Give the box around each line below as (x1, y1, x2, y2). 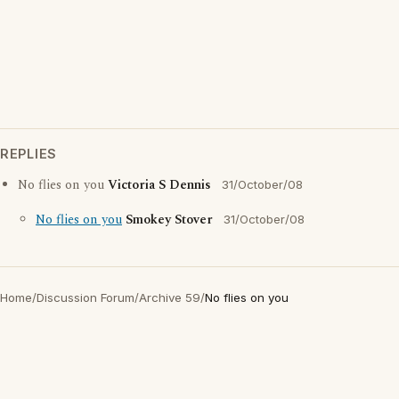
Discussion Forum (37, 290, 134, 305)
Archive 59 (139, 290, 200, 305)
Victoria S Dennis (108, 175, 211, 195)
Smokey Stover (126, 210, 213, 230)
